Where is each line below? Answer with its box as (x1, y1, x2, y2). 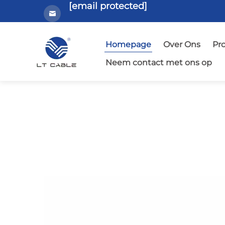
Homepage (105, 40, 151, 49)
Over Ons (163, 40, 200, 49)
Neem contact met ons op (105, 58, 212, 67)
